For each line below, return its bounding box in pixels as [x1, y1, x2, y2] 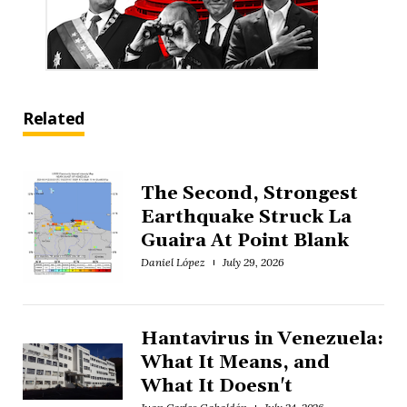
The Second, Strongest [141, 181, 358, 205]
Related [23, 106, 84, 129]
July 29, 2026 [223, 254, 284, 269]
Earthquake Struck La [141, 204, 352, 229]
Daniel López [141, 254, 205, 269]
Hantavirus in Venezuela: [141, 326, 383, 351]
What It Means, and [141, 350, 330, 374]
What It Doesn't [141, 373, 293, 398]
